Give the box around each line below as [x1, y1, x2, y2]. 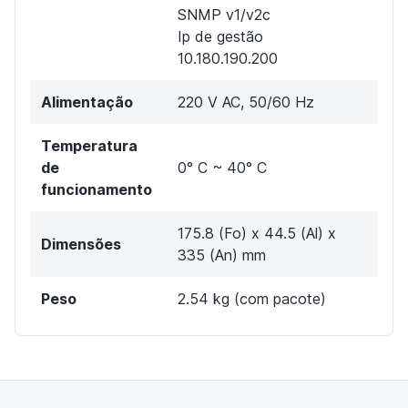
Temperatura [41, 136, 138, 155]
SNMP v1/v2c [178, 5, 270, 24]
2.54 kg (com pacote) [178, 289, 326, 308]
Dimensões [41, 234, 121, 253]
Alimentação [41, 92, 133, 111]
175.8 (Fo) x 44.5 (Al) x [178, 223, 336, 242]
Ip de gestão [178, 26, 263, 46]
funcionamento [41, 179, 152, 199]
